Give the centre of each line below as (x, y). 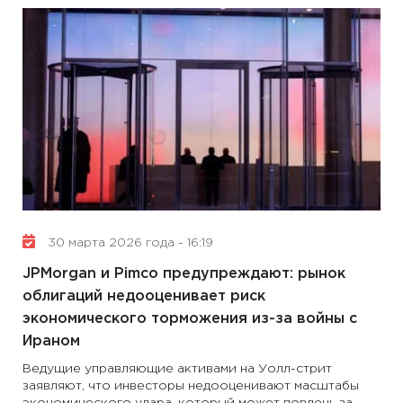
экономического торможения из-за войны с (190, 319)
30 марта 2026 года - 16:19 (129, 243)
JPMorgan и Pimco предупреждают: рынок (184, 274)
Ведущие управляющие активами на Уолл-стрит (177, 369)
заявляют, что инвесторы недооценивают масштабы (191, 386)
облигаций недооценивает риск (144, 296)
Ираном (51, 341)
